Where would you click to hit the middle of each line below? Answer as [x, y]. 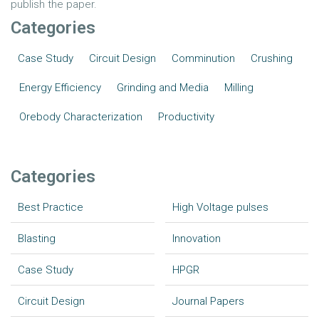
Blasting [37, 239]
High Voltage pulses [220, 207]
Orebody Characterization [81, 117]
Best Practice [51, 207]
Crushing [272, 58]
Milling [239, 88]
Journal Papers [208, 301]
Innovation [196, 239]
